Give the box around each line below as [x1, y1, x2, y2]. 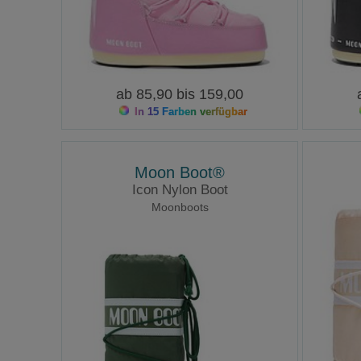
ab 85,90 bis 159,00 [116, 85, 244, 102]
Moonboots [151, 201, 209, 214]
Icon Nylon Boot [131, 182, 228, 198]
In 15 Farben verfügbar [131, 105, 247, 118]
